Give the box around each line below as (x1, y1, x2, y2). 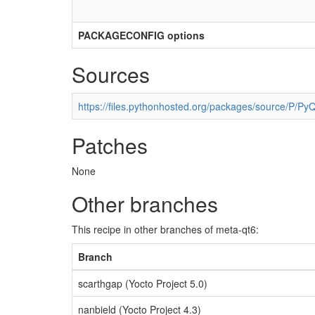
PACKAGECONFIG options (78, 28, 205, 42)
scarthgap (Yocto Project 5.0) (78, 276, 207, 290)
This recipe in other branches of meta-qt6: (72, 222, 259, 236)
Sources (72, 59, 150, 89)
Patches (72, 130, 148, 160)
